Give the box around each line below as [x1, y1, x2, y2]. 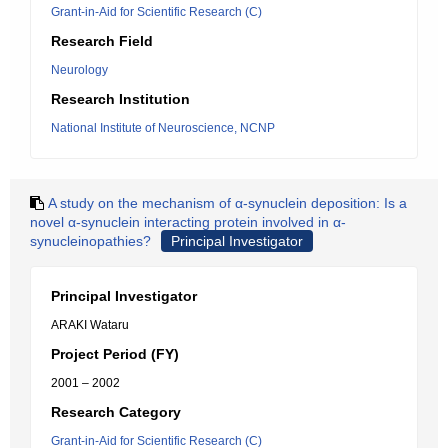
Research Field [51, 33, 153, 49]
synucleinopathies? [30, 233, 151, 249]
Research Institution [51, 91, 190, 107]
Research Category [51, 404, 181, 420]
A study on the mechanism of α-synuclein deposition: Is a [48, 195, 407, 211]
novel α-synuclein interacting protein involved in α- [30, 214, 346, 230]
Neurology [51, 63, 108, 77]
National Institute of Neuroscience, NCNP [51, 121, 275, 135]
